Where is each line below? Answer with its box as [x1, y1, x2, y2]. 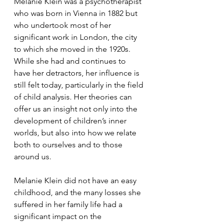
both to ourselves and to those [14, 139, 124, 149]
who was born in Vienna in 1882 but [14, 8, 139, 18]
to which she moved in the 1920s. [14, 44, 132, 54]
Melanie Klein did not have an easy [14, 175, 138, 185]
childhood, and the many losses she [14, 187, 143, 197]
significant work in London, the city [14, 32, 139, 42]
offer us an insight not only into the [14, 104, 139, 113]
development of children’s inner [14, 115, 128, 125]
